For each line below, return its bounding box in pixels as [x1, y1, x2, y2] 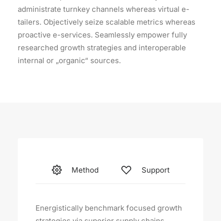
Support [141, 165, 170, 175]
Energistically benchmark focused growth [36, 203, 182, 213]
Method [72, 165, 99, 175]
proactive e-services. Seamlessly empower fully [18, 30, 187, 39]
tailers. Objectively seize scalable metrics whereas [18, 17, 195, 27]
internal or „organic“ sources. [18, 56, 121, 65]
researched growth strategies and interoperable [18, 43, 186, 52]
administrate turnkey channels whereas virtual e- [18, 4, 189, 14]
